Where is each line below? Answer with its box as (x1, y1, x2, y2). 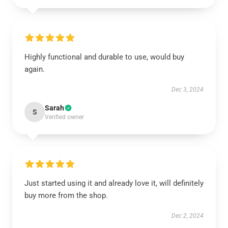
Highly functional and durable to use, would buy (24, 52, 184, 62)
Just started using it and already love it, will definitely (24, 179, 204, 188)
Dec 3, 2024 (172, 86, 204, 93)
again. (24, 65, 45, 74)
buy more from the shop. (24, 191, 108, 200)
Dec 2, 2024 (172, 212, 204, 219)
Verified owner (45, 113, 84, 121)
